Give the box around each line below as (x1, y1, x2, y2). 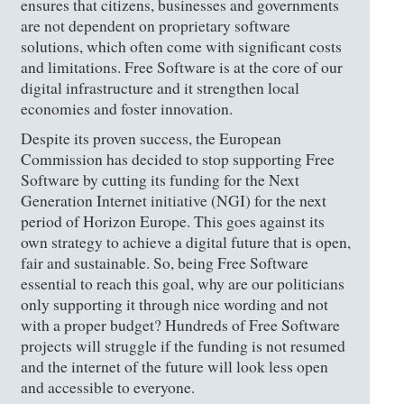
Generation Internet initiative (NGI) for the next (21, 189, 327, 211)
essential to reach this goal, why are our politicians (21, 272, 345, 294)
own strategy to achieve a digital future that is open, (21, 231, 352, 252)
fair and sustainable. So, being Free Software (21, 252, 309, 273)
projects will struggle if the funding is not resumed (21, 335, 346, 356)
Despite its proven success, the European (21, 127, 282, 149)
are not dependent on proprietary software (21, 14, 291, 36)
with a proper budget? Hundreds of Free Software (21, 314, 341, 335)
